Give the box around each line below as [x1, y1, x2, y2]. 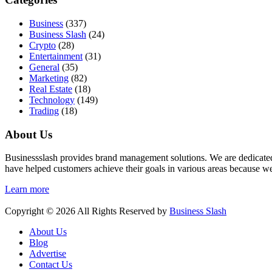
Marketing [29, 73, 69, 83]
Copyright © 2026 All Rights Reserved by [5, 206, 169, 217]
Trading [29, 106, 59, 116]
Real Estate [29, 84, 72, 94]
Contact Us [29, 259, 72, 270]
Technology [29, 95, 75, 105]
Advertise [29, 248, 66, 259]
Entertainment [29, 51, 83, 61]
